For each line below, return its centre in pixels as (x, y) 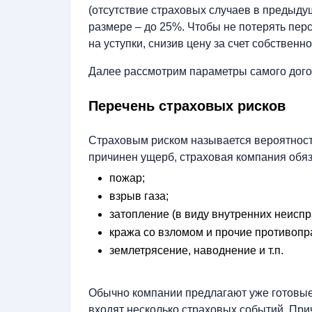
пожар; (127, 178)
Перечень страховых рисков (187, 106)
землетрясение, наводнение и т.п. (196, 251)
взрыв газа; (139, 196)
